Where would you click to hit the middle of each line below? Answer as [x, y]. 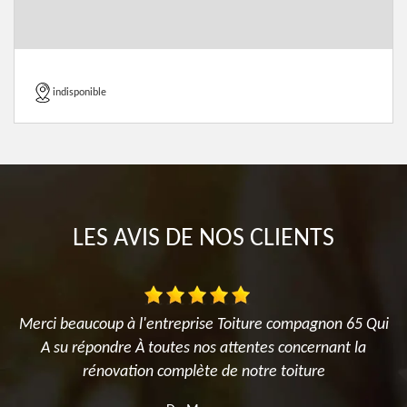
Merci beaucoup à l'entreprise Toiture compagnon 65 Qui [203, 325]
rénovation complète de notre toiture [203, 372]
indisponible [79, 93]
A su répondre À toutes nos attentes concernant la [203, 348]
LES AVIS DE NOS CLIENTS [203, 239]
